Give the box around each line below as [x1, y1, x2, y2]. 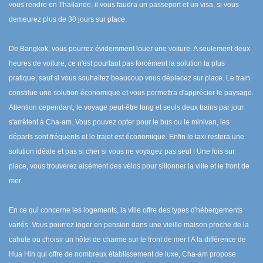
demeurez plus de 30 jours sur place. [9, 15, 127, 23]
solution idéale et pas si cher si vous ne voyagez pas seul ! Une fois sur [9, 147, 235, 156]
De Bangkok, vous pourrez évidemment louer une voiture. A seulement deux [9, 45, 250, 53]
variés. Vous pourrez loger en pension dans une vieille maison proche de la [9, 221, 249, 229]
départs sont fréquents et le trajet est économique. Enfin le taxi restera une [9, 133, 244, 141]
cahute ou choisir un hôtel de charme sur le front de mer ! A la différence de [9, 235, 246, 244]
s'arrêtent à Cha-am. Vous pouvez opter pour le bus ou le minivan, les [9, 118, 230, 126]
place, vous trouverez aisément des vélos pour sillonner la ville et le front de [9, 162, 249, 170]
